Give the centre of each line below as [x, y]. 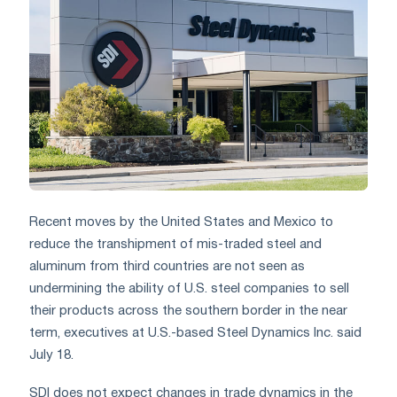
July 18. [51, 355]
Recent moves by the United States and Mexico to [181, 222]
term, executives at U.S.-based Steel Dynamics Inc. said [195, 333]
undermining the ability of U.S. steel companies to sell [189, 288]
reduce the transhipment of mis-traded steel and [175, 244]
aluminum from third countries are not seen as [167, 266]
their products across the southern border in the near [188, 311]
